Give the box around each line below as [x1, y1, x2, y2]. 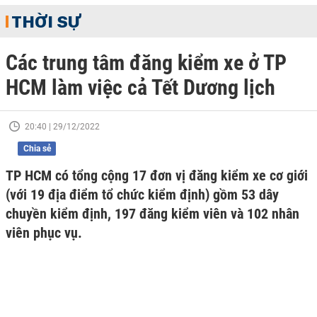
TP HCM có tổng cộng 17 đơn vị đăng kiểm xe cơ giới [6, 167, 308, 184]
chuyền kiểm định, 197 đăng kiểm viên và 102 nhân [6, 205, 299, 222]
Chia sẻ [23, 144, 51, 154]
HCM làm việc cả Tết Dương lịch [6, 75, 275, 100]
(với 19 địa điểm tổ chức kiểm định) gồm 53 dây [6, 186, 279, 203]
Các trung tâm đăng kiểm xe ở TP [6, 50, 287, 75]
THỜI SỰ [11, 11, 81, 32]
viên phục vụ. [6, 224, 82, 241]
